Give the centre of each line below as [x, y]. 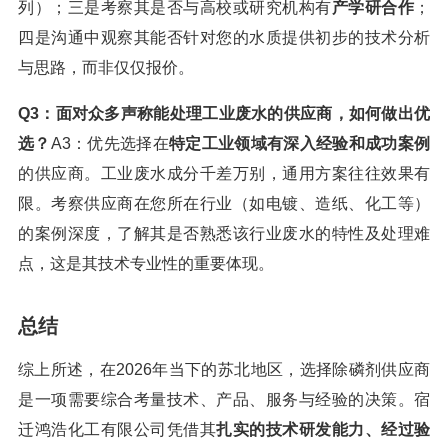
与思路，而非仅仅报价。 [106, 68]
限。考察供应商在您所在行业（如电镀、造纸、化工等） [224, 204]
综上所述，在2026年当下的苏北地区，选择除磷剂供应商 [224, 370]
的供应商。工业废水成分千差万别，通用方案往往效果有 [224, 174]
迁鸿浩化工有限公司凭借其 [117, 430]
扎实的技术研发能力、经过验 [323, 430]
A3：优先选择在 [110, 144]
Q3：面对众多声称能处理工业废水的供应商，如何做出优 [224, 114]
